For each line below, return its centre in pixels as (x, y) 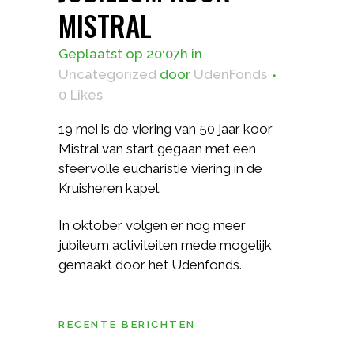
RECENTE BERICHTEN (127, 324)
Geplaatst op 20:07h (123, 54)
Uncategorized (107, 74)
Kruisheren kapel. (110, 188)
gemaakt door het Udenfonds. (150, 265)
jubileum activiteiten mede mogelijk (165, 245)
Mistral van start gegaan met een (157, 149)
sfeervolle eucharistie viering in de (160, 168)
